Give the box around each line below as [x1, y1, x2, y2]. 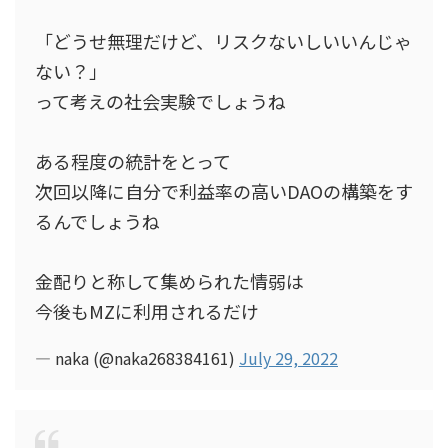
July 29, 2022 [239, 346, 338, 370]
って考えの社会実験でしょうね [35, 88, 286, 114]
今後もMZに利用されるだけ [35, 298, 259, 324]
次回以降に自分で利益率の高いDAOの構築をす [35, 178, 413, 204]
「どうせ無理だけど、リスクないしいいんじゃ [35, 28, 412, 54]
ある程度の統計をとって [35, 148, 231, 174]
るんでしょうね [35, 208, 160, 234]
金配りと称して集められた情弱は [35, 268, 304, 294]
